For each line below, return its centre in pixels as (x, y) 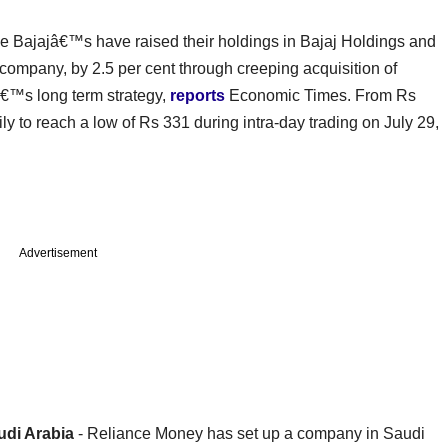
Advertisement (58, 252)
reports (197, 95)
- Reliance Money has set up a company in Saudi (249, 433)
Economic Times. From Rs (320, 95)
